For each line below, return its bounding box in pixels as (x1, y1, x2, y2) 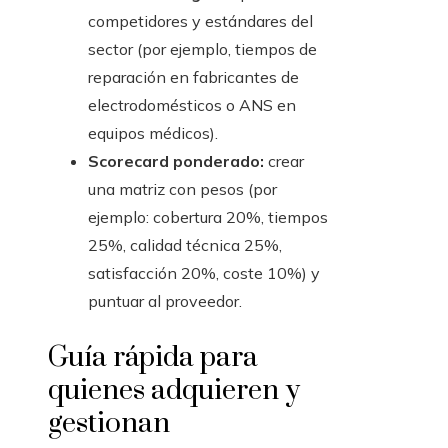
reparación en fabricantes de (88, 67, 299, 88)
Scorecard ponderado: (88, 151, 264, 172)
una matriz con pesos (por (88, 179, 277, 200)
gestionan (48, 406, 170, 442)
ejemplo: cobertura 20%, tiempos (88, 207, 328, 228)
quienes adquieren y (48, 373, 300, 409)
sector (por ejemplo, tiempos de (88, 39, 317, 60)
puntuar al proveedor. (88, 291, 242, 312)
